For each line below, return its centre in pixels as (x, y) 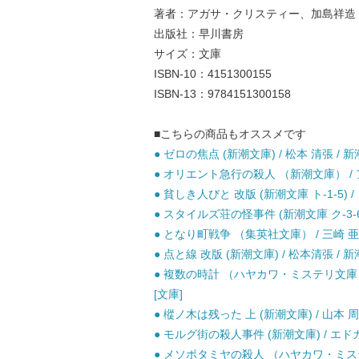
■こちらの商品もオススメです (230, 134)
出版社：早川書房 (199, 34)
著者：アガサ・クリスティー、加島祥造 (255, 14)
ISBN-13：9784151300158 (222, 94)
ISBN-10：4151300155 (213, 74)
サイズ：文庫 (188, 54)
